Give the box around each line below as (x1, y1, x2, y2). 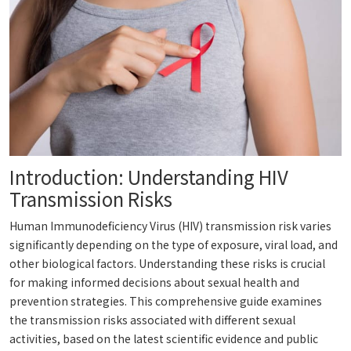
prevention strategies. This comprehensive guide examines (9, 293, 322, 309)
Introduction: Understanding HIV (9, 163, 288, 191)
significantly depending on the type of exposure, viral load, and (9, 237, 338, 253)
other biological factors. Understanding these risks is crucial (9, 255, 325, 272)
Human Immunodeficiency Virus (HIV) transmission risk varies (9, 218, 331, 234)
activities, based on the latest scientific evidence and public (9, 331, 318, 347)
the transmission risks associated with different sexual (9, 312, 295, 328)
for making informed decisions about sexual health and (9, 274, 299, 291)
